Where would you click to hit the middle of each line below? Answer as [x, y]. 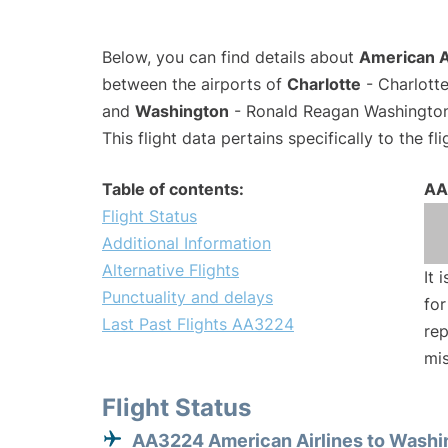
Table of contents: [173, 189]
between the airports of [194, 84]
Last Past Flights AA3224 [198, 324]
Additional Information [186, 243]
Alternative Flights [170, 270]
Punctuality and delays [187, 297]
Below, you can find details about [230, 57]
